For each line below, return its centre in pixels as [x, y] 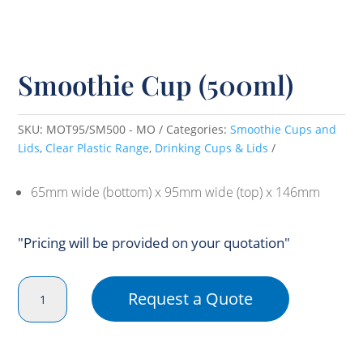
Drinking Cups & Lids [212, 147]
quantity [57, 346]
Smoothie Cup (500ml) [156, 84]
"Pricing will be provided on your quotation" [154, 242]
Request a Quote [190, 298]
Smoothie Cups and [284, 129]
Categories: [199, 129]
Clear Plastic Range [98, 147]
